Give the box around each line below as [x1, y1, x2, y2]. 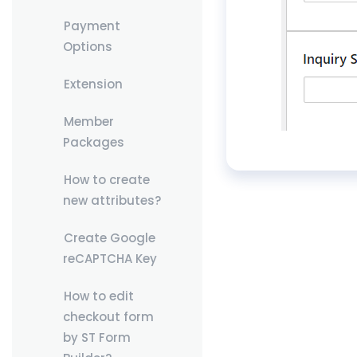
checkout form [62, 308, 154, 325]
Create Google [63, 229, 155, 246]
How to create [63, 171, 150, 188]
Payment [63, 18, 120, 34]
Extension [63, 76, 123, 92]
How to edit [63, 288, 134, 304]
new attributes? [62, 192, 161, 209]
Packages [62, 134, 124, 151]
